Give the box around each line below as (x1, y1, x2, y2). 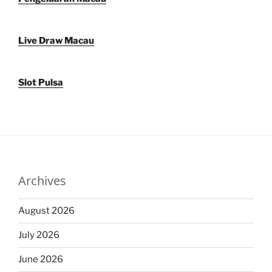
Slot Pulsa (18, 76, 63, 88)
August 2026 (18, 205, 75, 217)
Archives (18, 172, 66, 189)
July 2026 (18, 229, 59, 241)
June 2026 (18, 254, 63, 265)
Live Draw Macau (18, 35, 94, 46)
